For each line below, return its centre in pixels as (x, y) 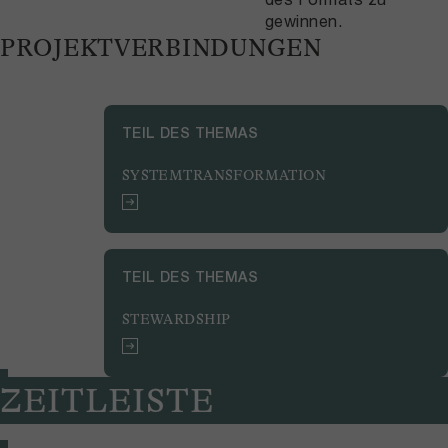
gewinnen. (304, 21)
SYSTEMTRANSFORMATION (224, 175)
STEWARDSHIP (176, 319)
